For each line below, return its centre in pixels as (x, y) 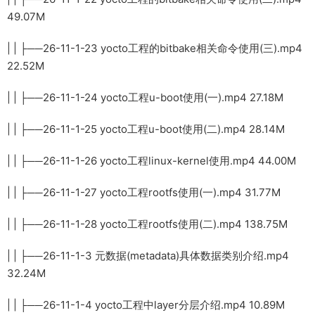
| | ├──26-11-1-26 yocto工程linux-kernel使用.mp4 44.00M (152, 160)
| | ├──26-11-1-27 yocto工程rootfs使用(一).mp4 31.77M (144, 192)
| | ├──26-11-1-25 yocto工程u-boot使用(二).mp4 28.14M (146, 129)
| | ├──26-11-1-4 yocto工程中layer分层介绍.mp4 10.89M (146, 304)
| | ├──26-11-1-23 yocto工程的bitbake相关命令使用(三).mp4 (155, 48)
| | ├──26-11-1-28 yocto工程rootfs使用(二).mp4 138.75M (147, 224)
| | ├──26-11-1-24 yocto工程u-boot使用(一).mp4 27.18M (145, 97)
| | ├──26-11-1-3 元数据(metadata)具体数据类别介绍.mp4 (148, 255)
